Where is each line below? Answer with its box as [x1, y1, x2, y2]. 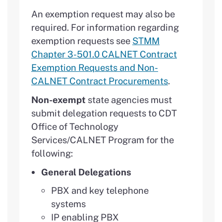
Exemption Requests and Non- [31, 61, 158, 73]
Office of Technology [31, 121, 118, 132]
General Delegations [41, 166, 131, 178]
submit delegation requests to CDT [31, 108, 177, 119]
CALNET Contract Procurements [31, 75, 168, 86]
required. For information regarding [31, 21, 179, 33]
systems [51, 198, 86, 210]
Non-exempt [31, 94, 86, 106]
